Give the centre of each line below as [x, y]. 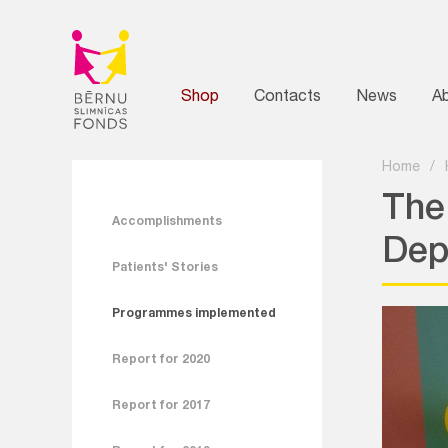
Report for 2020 [161, 360]
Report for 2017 [161, 406]
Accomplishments [167, 222]
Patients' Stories [165, 268]
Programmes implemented [194, 314]
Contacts [287, 98]
